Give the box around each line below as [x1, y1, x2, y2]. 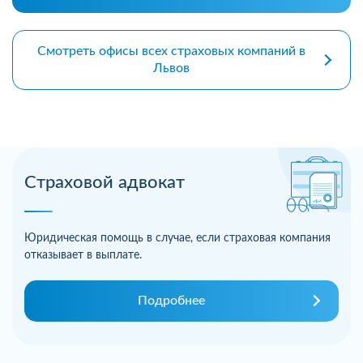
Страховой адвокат [24, 173, 185, 191]
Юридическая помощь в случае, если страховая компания [24, 232, 331, 244]
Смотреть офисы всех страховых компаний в [37, 44, 305, 58]
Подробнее [138, 293, 205, 307]
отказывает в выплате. [24, 249, 142, 261]
